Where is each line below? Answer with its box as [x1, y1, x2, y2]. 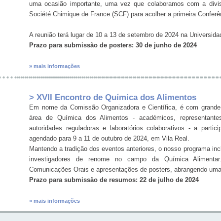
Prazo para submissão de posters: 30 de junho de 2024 [29, 41, 197, 49]
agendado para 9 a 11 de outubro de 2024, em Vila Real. [29, 135, 189, 143]
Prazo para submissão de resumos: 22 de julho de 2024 [29, 176, 199, 184]
